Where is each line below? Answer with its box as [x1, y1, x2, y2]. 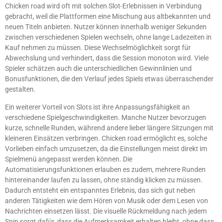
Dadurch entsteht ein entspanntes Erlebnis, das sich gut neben [5, 186, 195, 194]
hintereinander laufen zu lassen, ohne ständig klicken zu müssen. [5, 175, 203, 184]
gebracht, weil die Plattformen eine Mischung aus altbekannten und [5, 12, 211, 21]
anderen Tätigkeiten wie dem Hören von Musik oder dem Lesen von [5, 196, 208, 205]
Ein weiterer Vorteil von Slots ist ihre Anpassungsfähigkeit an [5, 103, 190, 111]
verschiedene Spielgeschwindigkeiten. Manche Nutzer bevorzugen [5, 113, 206, 121]
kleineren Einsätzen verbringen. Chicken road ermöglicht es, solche [5, 134, 207, 142]
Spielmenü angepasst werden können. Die [5, 155, 132, 163]
